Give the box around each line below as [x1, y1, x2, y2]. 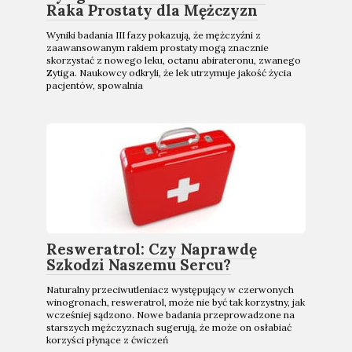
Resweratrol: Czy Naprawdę [46, 239, 257, 258]
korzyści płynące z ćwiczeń [46, 333, 168, 346]
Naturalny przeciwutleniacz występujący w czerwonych [46, 283, 294, 295]
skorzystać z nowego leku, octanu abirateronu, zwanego [46, 53, 301, 66]
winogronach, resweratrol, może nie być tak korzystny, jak [46, 295, 305, 308]
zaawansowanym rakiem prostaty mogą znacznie [46, 41, 269, 53]
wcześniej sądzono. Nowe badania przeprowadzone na [46, 308, 295, 321]
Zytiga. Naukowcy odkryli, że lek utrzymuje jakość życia [46, 66, 291, 79]
